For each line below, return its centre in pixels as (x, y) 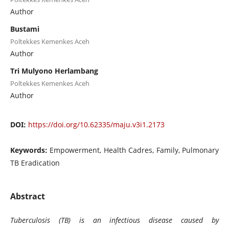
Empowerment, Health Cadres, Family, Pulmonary (134, 150)
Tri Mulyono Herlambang (54, 71)
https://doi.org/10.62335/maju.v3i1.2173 (96, 124)
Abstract (27, 196)
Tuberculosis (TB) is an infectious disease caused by (114, 220)
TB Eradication (35, 163)
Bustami (25, 29)
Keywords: (30, 150)
